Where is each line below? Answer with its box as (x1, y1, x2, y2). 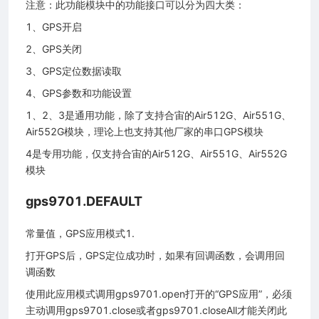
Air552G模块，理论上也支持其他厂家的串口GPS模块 (26, 125, 263, 137)
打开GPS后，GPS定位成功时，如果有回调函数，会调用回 (26, 249, 285, 261)
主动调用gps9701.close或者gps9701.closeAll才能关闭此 (26, 303, 287, 316)
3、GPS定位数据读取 (26, 64, 122, 77)
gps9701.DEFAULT (26, 193, 142, 209)
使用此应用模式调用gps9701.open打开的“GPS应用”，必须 (26, 287, 292, 300)
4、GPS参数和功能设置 (26, 86, 132, 99)
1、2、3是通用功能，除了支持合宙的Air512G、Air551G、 (26, 108, 291, 121)
